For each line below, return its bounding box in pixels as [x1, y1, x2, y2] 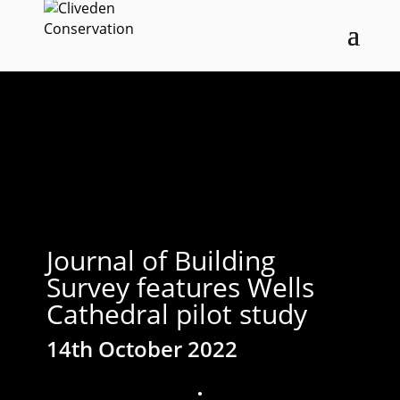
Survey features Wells [46, 268, 314, 305]
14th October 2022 [46, 333, 237, 363]
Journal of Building [46, 241, 275, 279]
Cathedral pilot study [46, 295, 307, 332]
